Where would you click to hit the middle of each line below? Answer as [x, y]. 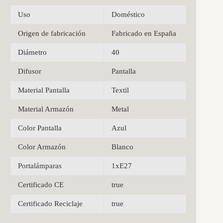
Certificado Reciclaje [50, 203]
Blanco [122, 147]
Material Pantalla [44, 90]
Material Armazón [46, 109]
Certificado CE [41, 184]
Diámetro [32, 52]
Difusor [30, 71]
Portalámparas [40, 166]
